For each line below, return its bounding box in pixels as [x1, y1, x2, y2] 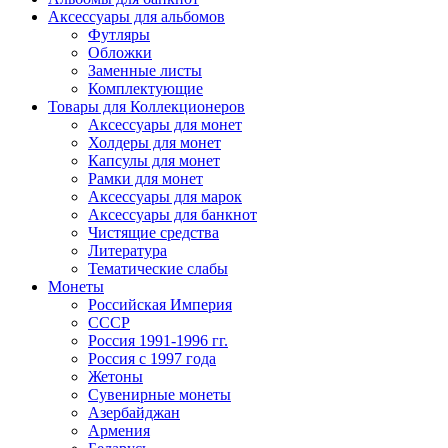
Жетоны [88, 367, 143, 385]
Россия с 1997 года [88, 349, 216, 367]
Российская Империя [88, 295, 232, 313]
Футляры [88, 25, 150, 43]
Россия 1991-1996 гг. [88, 331, 228, 349]
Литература [88, 241, 167, 259]
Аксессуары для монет [88, 115, 242, 133]
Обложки [88, 43, 152, 61]
